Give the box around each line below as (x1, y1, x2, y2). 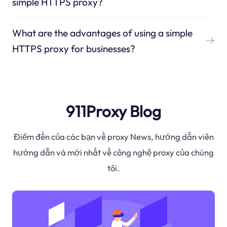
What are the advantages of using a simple (12, 26, 193, 39)
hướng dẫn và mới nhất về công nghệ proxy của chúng (13, 147, 214, 158)
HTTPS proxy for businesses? (12, 42, 135, 55)
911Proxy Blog (66, 101, 161, 121)
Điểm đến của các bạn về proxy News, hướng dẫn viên (13, 131, 214, 142)
